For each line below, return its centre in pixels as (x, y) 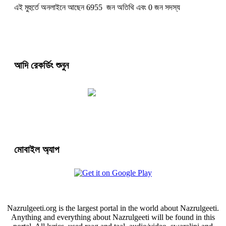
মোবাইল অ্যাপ (37, 149)
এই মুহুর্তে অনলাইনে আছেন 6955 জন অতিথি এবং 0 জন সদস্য (97, 8)
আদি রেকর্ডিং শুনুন (41, 66)
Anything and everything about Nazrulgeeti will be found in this (113, 217)
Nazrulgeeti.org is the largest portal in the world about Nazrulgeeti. (113, 208)
